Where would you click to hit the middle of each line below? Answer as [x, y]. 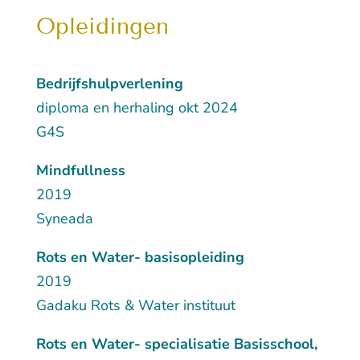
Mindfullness [80, 171]
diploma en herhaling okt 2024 [137, 108]
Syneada [64, 219]
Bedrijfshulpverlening [109, 84]
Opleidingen [102, 27]
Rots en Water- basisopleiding [140, 258]
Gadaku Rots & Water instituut [135, 306]
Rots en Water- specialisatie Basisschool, [176, 344]
